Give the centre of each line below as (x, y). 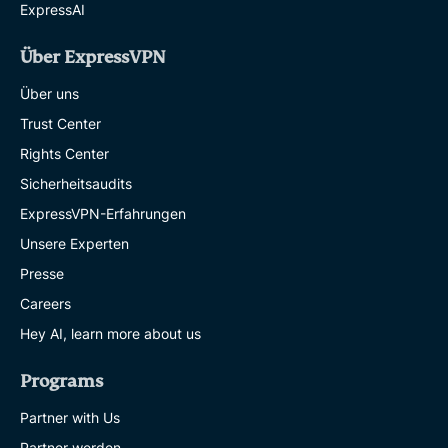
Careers (45, 304)
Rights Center (64, 154)
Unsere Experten (74, 244)
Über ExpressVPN (93, 58)
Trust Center (60, 124)
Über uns (49, 94)
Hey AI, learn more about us (110, 334)
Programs (61, 382)
